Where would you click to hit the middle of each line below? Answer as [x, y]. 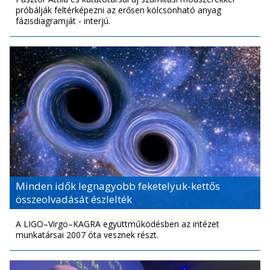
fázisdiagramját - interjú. [63, 21]
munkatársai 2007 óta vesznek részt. [87, 235]
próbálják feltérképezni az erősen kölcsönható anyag [118, 10]
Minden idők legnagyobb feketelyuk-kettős [118, 186]
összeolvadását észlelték [74, 199]
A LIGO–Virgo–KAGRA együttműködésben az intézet [118, 224]
